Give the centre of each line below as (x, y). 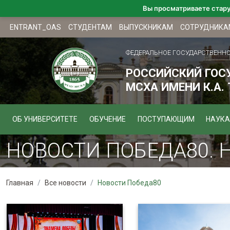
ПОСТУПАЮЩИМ (166, 119)
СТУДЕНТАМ (90, 27)
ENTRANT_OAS (36, 27)
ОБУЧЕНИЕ (107, 119)
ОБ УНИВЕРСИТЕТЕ (45, 119)
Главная (20, 183)
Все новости (66, 183)
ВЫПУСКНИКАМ (146, 27)
